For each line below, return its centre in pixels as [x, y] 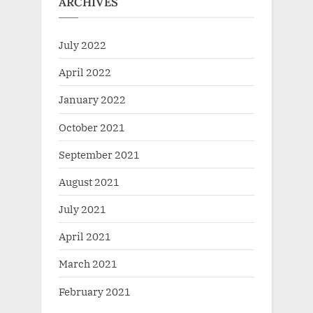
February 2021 [95, 291]
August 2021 [89, 181]
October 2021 [92, 127]
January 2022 [92, 100]
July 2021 [82, 209]
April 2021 [85, 236]
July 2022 [82, 45]
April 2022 [85, 72]
